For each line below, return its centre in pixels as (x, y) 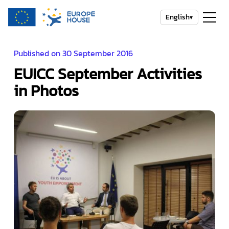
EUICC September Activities (108, 74)
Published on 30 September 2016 (73, 53)
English (178, 17)
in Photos (46, 91)
